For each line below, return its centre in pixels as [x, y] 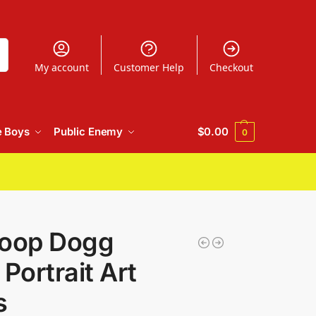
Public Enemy [89, 132]
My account [61, 67]
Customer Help [149, 67]
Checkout [231, 67]
